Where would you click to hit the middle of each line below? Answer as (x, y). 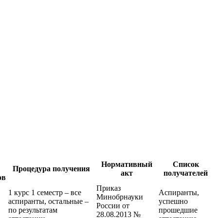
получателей (186, 173)
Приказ (109, 188)
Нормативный (127, 164)
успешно (173, 201)
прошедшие (178, 210)
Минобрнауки (120, 197)
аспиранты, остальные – (48, 201)
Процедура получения (51, 168)
